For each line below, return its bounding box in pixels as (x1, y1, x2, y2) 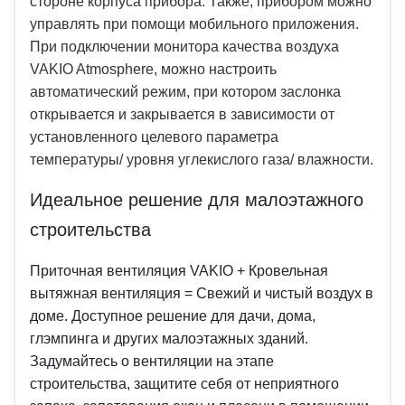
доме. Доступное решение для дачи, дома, (30, 308, 316, 325)
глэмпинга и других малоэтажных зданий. (30, 331, 308, 347)
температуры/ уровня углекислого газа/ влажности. (30, 152, 373, 168)
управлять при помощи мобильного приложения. (30, 16, 359, 33)
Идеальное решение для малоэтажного (30, 190, 363, 211)
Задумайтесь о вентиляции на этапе (30, 353, 274, 370)
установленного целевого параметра (30, 129, 278, 146)
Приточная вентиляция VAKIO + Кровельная (30, 263, 328, 279)
